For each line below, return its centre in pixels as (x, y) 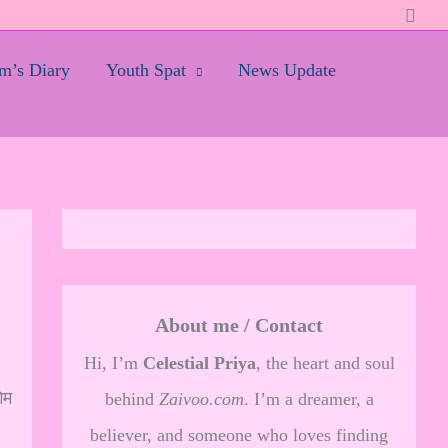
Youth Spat (146, 70)
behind (131, 399)
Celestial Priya (199, 363)
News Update (287, 70)
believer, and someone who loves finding (239, 435)
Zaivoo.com (201, 399)
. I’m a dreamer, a (308, 399)
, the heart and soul (325, 363)
